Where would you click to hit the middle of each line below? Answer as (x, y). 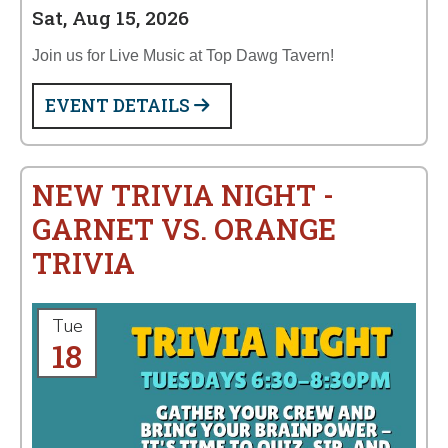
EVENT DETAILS (119, 105)
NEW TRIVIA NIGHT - (183, 195)
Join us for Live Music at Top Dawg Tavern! (183, 55)
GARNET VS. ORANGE (184, 229)
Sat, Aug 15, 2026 (110, 17)
